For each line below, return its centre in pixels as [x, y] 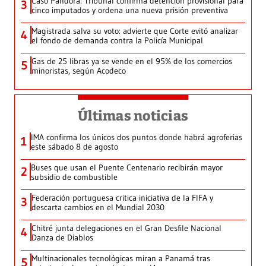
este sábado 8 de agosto [75, 147]
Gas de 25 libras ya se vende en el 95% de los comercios [132, 61]
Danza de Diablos [62, 238]
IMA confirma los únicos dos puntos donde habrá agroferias [137, 137]
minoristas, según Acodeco [79, 71]
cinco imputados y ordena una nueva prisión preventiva [130, 10]
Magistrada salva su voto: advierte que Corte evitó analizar [135, 31]
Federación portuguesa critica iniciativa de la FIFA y [122, 198]
